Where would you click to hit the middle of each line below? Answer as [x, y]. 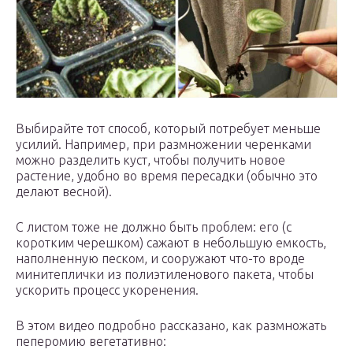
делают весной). [64, 191]
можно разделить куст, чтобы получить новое [150, 160]
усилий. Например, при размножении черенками [163, 144]
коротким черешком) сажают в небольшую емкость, [171, 242]
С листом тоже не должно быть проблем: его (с [154, 227]
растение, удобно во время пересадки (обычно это [167, 175]
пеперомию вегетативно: [91, 341]
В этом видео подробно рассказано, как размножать [171, 325]
